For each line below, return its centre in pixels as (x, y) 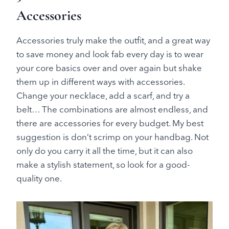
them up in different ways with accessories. (100, 81)
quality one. (39, 178)
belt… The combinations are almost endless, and (112, 109)
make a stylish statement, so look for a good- (103, 164)
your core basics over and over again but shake (109, 67)
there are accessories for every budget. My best (110, 123)
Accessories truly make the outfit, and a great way (113, 40)
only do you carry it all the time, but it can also (105, 150)
